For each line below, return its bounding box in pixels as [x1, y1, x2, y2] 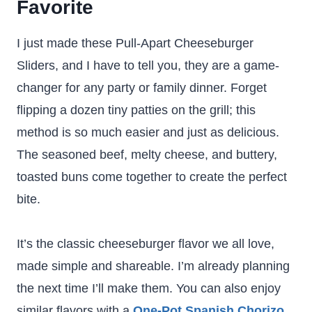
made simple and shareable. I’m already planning [17, 259, 290, 273]
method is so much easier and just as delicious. [17, 125, 279, 139]
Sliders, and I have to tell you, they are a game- [17, 58, 279, 72]
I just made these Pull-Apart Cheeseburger [17, 36, 253, 50]
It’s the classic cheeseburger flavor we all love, [17, 237, 274, 251]
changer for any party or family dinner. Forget [17, 81, 267, 95]
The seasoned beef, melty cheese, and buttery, [17, 148, 277, 162]
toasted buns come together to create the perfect [17, 170, 287, 184]
